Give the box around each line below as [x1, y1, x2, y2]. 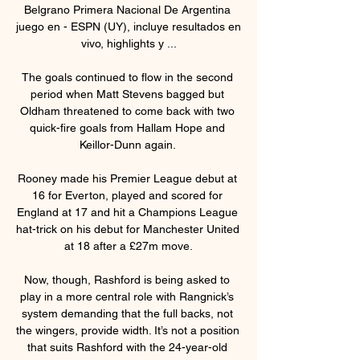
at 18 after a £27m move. [64, 239, 193, 252]
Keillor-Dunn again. [79, 137, 178, 151]
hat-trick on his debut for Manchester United [16, 222, 239, 235]
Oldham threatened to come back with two [19, 104, 235, 117]
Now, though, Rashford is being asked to [24, 272, 230, 286]
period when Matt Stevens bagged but [30, 87, 224, 100]
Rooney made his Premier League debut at [17, 171, 237, 185]
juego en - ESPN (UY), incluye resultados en [16, 19, 241, 33]
